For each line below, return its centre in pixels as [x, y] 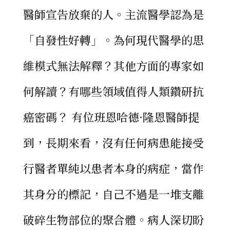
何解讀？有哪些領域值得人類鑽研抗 [113, 91]
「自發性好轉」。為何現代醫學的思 [113, 40]
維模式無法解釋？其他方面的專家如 [113, 65]
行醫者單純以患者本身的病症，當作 [113, 168]
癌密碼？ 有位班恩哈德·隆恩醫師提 [111, 117]
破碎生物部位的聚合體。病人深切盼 [113, 219]
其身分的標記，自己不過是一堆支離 [113, 194]
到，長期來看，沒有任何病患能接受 [113, 142]
